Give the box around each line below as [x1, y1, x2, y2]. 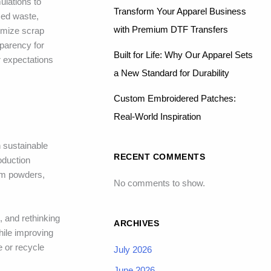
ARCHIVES [114, 218, 160, 228]
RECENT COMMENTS [114, 151, 206, 162]
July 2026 [114, 244, 152, 255]
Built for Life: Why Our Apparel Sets [114, 49, 253, 60]
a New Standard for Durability [114, 67, 229, 78]
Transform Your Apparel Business [114, 5, 246, 16]
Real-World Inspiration [114, 111, 201, 122]
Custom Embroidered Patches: [114, 93, 236, 103]
